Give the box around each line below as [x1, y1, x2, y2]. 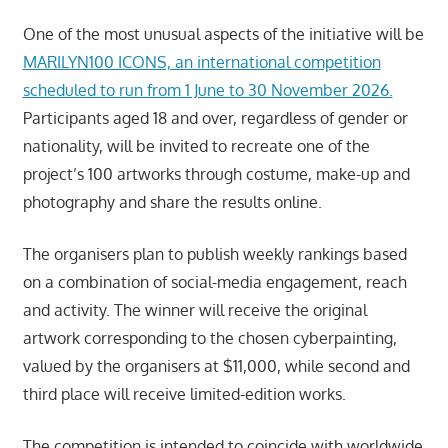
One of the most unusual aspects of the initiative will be [22, 23, 424, 44]
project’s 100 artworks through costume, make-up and [22, 163, 410, 184]
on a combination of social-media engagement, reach [22, 271, 407, 292]
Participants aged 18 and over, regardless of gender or [22, 107, 408, 128]
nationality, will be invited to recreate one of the [22, 135, 370, 156]
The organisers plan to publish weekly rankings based [22, 243, 407, 264]
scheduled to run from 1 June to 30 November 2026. [22, 79, 393, 100]
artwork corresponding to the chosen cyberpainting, [22, 327, 397, 348]
